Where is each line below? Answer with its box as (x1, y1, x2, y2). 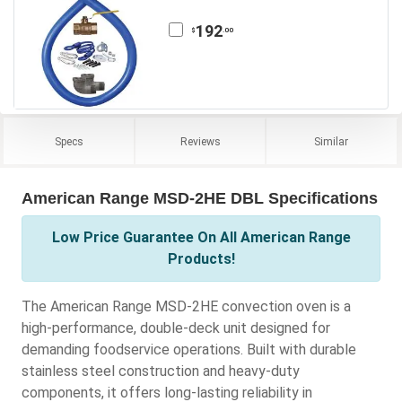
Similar (314, 135, 349, 148)
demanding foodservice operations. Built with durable (22, 340, 356, 358)
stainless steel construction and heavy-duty (22, 362, 300, 380)
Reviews (179, 135, 221, 148)
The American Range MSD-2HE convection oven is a (22, 297, 351, 315)
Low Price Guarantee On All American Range (51, 228, 351, 246)
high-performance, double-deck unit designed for (22, 319, 330, 336)
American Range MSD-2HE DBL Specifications (22, 188, 378, 207)
